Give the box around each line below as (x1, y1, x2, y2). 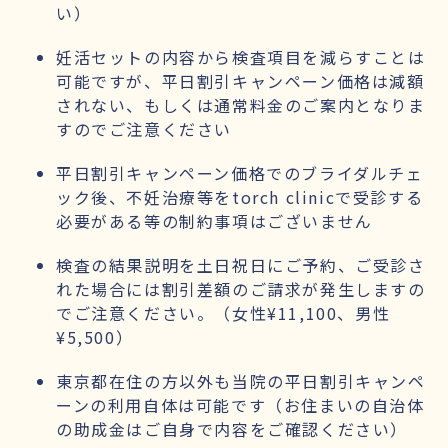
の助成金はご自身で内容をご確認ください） (56, 416, 409, 441)
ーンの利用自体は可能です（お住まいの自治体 (56, 392, 425, 417)
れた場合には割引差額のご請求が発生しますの (56, 276, 426, 301)
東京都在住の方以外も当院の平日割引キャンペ (56, 368, 426, 393)
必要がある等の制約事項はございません (56, 208, 373, 233)
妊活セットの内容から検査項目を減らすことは (56, 44, 426, 69)
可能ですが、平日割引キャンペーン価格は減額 (56, 68, 425, 93)
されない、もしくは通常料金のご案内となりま (56, 92, 426, 117)
